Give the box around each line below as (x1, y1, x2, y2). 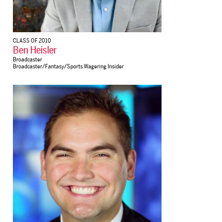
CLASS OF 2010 (13, 37, 51, 44)
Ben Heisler (13, 44, 57, 56)
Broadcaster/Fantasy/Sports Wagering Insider (13, 62, 124, 70)
